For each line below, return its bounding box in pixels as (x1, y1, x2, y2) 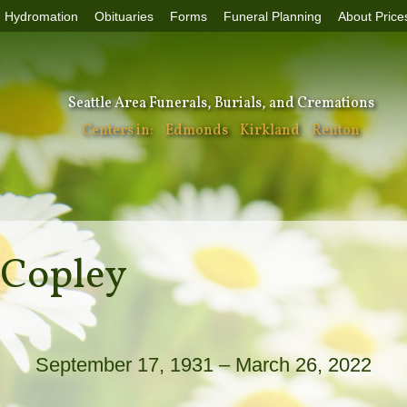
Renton (312, 121, 360, 141)
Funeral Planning (223, 9, 322, 24)
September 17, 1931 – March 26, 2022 (35, 352, 372, 376)
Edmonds (165, 121, 228, 141)
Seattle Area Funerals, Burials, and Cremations (67, 94, 374, 114)
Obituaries (94, 9, 154, 24)
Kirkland (240, 121, 300, 141)
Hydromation (5, 9, 78, 24)
